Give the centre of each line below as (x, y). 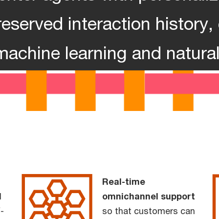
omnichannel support (149, 196)
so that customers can (149, 210)
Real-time (124, 181)
